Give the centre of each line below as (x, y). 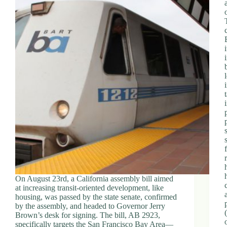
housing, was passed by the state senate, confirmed (96, 197)
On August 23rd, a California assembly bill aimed (94, 178)
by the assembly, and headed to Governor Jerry (90, 206)
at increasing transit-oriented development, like (89, 187)
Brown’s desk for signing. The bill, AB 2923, (88, 215)
